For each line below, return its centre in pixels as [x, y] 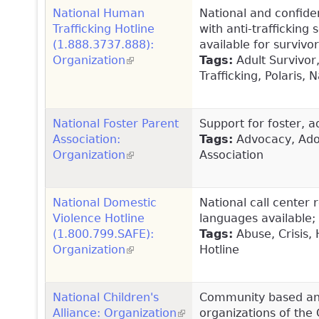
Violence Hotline [99, 218]
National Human [99, 13]
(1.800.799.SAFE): [103, 234]
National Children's [106, 297]
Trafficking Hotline [104, 28]
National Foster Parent [116, 123]
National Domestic [105, 202]
